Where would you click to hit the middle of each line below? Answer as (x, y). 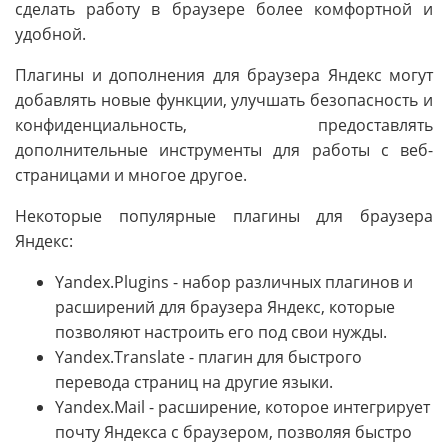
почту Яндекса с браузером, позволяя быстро (233, 432)
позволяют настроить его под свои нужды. (221, 332)
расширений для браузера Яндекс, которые (225, 307)
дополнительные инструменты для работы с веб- (224, 150)
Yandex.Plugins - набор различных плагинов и (234, 282)
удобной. (50, 34)
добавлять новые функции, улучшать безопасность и (224, 100)
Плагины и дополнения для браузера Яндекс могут (224, 75)
